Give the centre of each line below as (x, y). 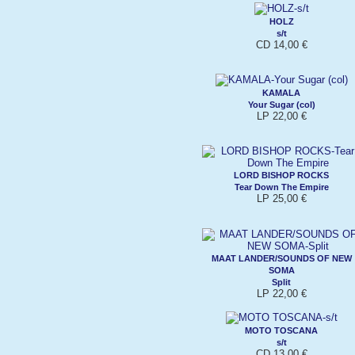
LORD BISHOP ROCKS (281, 175)
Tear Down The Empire (281, 187)
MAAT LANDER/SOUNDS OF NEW (281, 258)
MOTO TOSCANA (281, 330)
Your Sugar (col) (281, 104)
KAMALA (281, 92)
